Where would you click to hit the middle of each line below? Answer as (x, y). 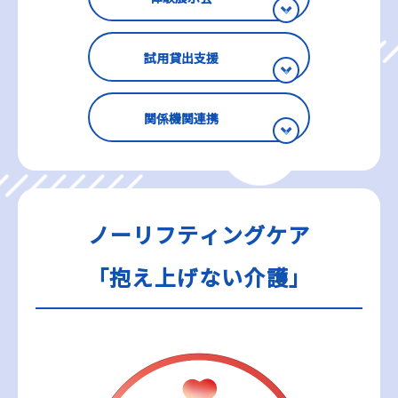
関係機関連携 (181, 119)
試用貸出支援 (181, 58)
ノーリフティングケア (199, 235)
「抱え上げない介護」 (199, 277)
